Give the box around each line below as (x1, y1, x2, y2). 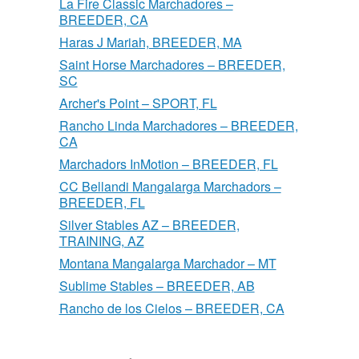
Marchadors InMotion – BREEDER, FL (58, 155, 278, 174)
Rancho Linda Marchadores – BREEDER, (58, 116, 298, 135)
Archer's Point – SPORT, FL (58, 94, 217, 113)
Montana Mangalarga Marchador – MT (58, 254, 276, 273)
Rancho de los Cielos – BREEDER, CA (58, 299, 284, 318)
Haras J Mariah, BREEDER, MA (58, 33, 242, 52)
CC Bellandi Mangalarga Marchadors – (58, 177, 281, 196)
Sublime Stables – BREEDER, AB (58, 276, 255, 296)
